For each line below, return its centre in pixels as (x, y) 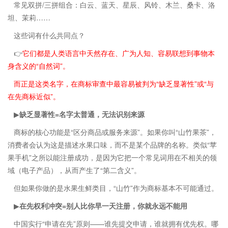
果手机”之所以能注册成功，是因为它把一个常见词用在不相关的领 (112, 157)
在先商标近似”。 (34, 96)
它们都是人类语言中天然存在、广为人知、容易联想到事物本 (119, 53)
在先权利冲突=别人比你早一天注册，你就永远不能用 (103, 206)
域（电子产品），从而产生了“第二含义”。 (74, 170)
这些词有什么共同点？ (49, 35)
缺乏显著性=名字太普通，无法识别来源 (82, 114)
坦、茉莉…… (29, 17)
